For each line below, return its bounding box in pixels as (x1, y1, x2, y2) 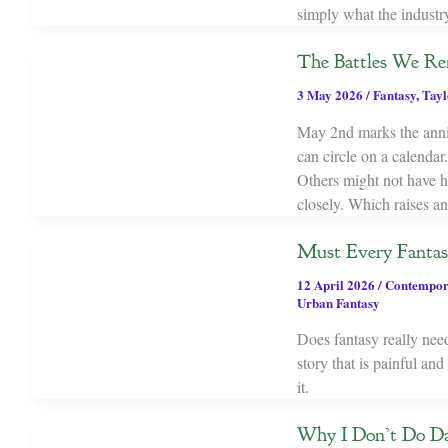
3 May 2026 (296, 85, 366, 105)
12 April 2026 (296, 274, 378, 294)
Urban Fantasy (296, 292, 380, 312)
